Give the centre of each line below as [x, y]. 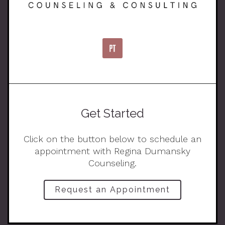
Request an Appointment [113, 190]
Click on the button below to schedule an [113, 139]
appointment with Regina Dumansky [113, 151]
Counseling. [113, 163]
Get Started [113, 114]
